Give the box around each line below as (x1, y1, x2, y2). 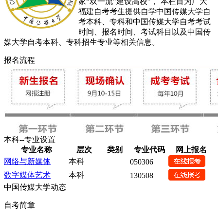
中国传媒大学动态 (4, 182, 66, 191)
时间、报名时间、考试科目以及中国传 (78, 27, 211, 36)
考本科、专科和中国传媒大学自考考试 (78, 17, 211, 26)
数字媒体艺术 (4, 170, 51, 179)
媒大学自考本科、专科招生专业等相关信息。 (4, 37, 160, 46)
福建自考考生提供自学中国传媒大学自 (78, 7, 211, 16)
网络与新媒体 (4, 157, 51, 165)
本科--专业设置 (4, 135, 55, 144)
